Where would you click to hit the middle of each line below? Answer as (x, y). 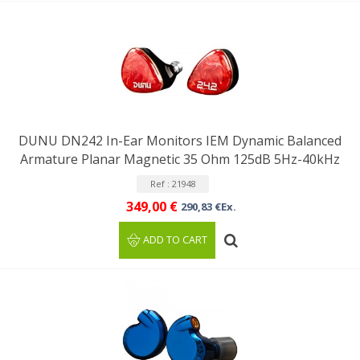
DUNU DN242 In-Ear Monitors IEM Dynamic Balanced (180, 141)
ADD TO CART (176, 240)
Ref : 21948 (173, 184)
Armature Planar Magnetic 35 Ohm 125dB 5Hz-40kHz (180, 159)
